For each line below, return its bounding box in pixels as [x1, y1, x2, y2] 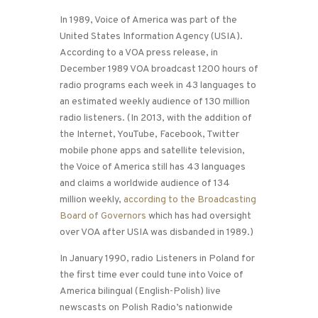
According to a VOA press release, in [60, 47, 218, 60]
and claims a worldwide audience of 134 [60, 177, 230, 190]
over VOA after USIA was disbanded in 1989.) [60, 226, 253, 239]
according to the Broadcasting [124, 194, 256, 207]
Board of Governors [60, 210, 146, 223]
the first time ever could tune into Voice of [60, 269, 243, 282]
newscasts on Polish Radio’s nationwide [60, 302, 233, 314]
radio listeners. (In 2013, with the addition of [60, 112, 252, 125]
